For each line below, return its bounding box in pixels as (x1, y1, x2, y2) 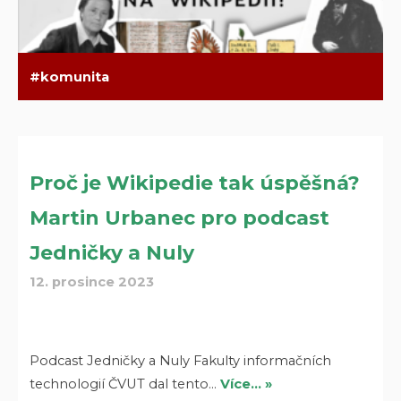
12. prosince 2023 (30, 274, 155, 291)
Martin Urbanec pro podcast (30, 206, 330, 231)
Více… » (220, 375, 273, 392)
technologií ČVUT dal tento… (30, 375, 221, 392)
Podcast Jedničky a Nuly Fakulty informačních (30, 352, 332, 369)
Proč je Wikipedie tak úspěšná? (30, 171, 361, 196)
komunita (40, 68, 110, 85)
